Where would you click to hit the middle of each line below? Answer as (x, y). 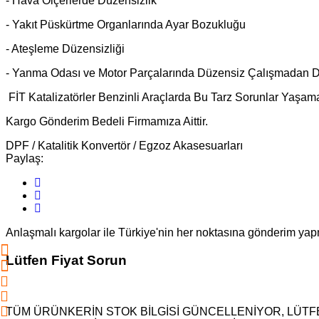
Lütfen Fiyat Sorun (66, 260)
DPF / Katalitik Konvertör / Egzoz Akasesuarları (124, 145)
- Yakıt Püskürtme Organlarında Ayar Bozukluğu (126, 24)
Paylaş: (25, 158)
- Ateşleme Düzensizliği (65, 48)
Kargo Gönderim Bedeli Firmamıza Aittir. (107, 121)
